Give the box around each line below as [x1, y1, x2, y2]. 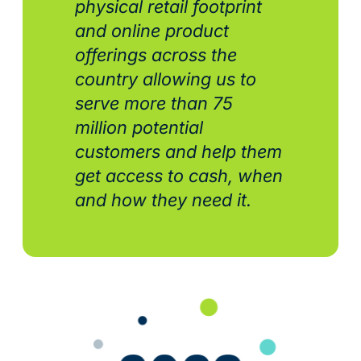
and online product [74, 20, 229, 42]
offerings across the [74, 44, 237, 66]
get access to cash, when [74, 165, 283, 187]
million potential [74, 117, 203, 139]
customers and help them [74, 141, 282, 163]
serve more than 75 [74, 93, 233, 114]
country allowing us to [74, 68, 256, 90]
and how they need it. [74, 189, 261, 211]
